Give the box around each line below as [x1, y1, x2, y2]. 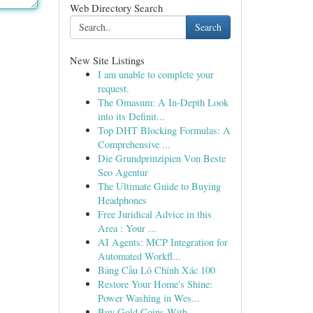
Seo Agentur [97, 166, 148, 179]
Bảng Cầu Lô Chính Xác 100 [97, 263, 215, 277]
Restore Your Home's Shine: [97, 277, 212, 291]
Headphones [97, 194, 147, 207]
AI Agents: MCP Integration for [97, 235, 228, 249]
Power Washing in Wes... [97, 291, 200, 305]
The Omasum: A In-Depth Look [97, 96, 228, 109]
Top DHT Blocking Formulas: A [97, 124, 231, 137]
